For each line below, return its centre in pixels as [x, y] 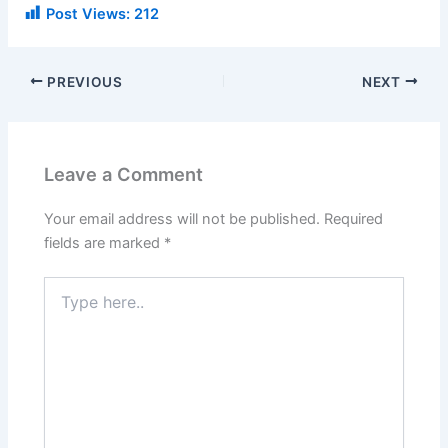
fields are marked [104, 242]
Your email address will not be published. [182, 218]
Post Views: [88, 14]
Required [354, 218]
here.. [62, 305]
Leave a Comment [124, 173]
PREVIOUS [83, 81]
